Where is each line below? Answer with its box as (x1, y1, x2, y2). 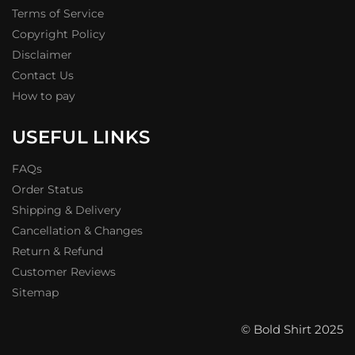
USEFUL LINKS (12, 126, 151, 149)
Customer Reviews (12, 264, 116, 279)
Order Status (12, 181, 83, 197)
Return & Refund (12, 243, 103, 258)
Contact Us (12, 68, 74, 83)
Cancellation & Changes (12, 223, 143, 238)
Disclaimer (12, 48, 72, 63)
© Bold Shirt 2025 (241, 321, 343, 337)
